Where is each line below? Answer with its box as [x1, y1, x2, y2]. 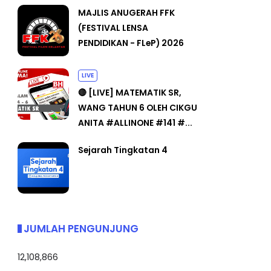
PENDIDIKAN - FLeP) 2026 [78, 36, 184, 49]
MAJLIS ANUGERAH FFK [78, 6, 175, 19]
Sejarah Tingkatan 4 [78, 143, 168, 156]
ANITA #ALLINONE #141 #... [78, 116, 192, 129]
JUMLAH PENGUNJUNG [24, 221, 139, 236]
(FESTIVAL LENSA [78, 21, 148, 34]
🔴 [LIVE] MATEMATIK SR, [78, 86, 181, 99]
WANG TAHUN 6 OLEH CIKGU [78, 101, 197, 114]
